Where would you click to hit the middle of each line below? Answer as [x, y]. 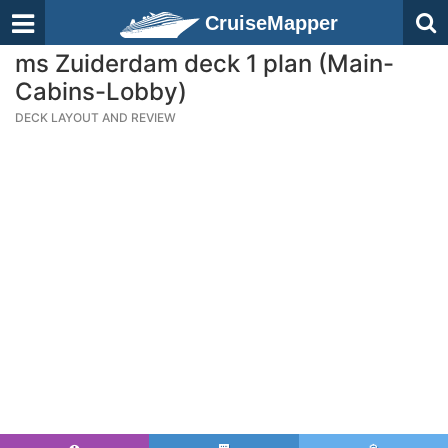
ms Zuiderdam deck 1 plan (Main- [204, 63]
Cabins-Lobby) [101, 91]
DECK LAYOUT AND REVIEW [95, 117]
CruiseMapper [271, 23]
